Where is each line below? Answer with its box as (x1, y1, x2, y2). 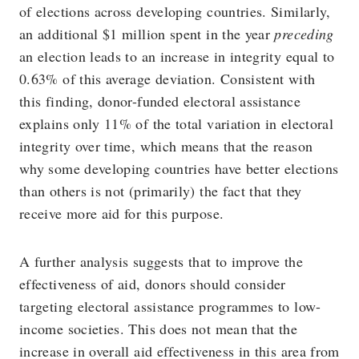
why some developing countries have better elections (19, 159, 339, 178)
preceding (274, 24, 334, 43)
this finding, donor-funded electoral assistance (19, 91, 301, 111)
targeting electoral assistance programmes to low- (19, 296, 321, 316)
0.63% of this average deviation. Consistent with (19, 69, 316, 88)
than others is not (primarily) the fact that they (19, 181, 302, 200)
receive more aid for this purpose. (19, 204, 224, 223)
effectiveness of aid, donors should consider (19, 274, 286, 293)
